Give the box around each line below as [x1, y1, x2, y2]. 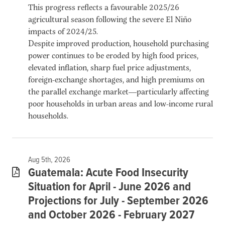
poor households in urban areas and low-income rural [28, 97, 213, 109]
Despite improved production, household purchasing [28, 37, 209, 49]
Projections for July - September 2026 [28, 193, 208, 209]
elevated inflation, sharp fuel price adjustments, [28, 61, 191, 73]
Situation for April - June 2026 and [28, 179, 191, 195]
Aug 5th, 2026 [28, 154, 70, 165]
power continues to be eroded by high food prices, [28, 49, 198, 61]
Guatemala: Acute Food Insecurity [28, 165, 188, 181]
